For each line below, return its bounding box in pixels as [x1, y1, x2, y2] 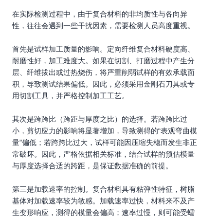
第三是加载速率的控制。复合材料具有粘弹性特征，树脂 [12, 185, 195, 193]
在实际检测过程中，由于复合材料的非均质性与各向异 [12, 10, 187, 18]
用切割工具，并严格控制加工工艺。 [12, 91, 129, 100]
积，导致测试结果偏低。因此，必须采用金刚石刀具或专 [12, 80, 195, 88]
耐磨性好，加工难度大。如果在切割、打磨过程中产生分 [12, 56, 195, 65]
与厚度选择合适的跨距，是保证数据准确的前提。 [12, 162, 173, 170]
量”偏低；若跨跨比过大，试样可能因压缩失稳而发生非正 [12, 138, 197, 146]
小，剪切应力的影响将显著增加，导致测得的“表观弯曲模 [12, 127, 197, 135]
